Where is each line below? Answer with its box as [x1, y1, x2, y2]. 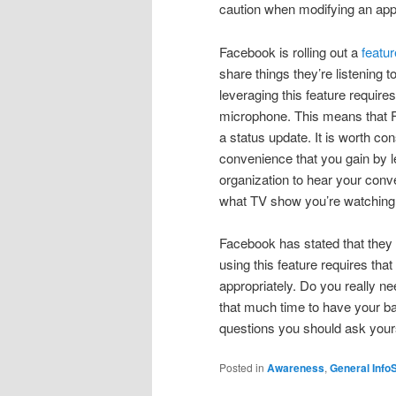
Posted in [219, 360, 264, 376]
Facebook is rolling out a [219, 42, 358, 61]
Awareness [267, 360, 324, 377]
